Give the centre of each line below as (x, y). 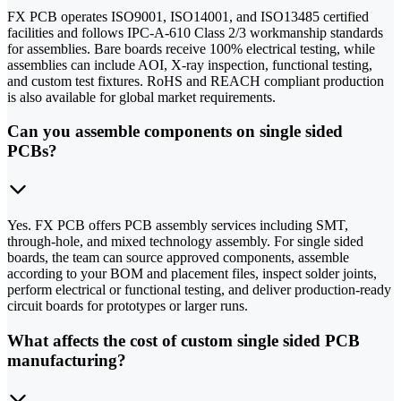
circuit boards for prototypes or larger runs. (128, 306)
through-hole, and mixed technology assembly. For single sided (185, 242)
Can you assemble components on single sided (175, 132)
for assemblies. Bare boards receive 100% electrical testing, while (191, 48)
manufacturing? (67, 360)
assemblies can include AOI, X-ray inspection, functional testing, (190, 64)
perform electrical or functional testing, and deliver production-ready (199, 290)
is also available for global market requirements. (141, 97)
